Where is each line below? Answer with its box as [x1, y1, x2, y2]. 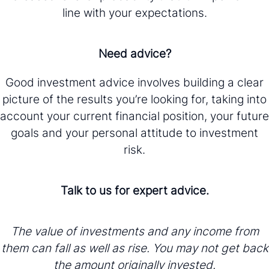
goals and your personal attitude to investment [11, 125, 258, 140]
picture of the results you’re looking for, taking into [2, 91, 267, 106]
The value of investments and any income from [10, 223, 259, 238]
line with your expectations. [62, 5, 207, 20]
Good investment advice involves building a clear [5, 74, 264, 89]
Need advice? [98, 46, 171, 61]
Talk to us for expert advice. [60, 183, 209, 198]
